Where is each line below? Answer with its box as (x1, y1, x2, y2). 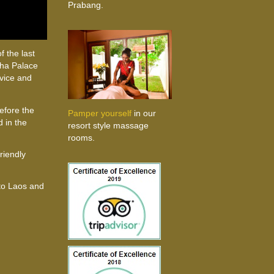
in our (131, 108, 156, 118)
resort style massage (67, 120, 149, 130)
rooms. (67, 132, 95, 143)
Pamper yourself (67, 108, 131, 118)
